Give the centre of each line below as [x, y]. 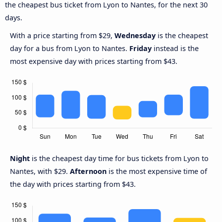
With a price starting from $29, [62, 36]
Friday [140, 49]
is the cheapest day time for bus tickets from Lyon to [120, 159]
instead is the [175, 49]
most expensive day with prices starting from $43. [94, 61]
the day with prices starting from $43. [73, 184]
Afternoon [88, 171]
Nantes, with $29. [40, 171]
